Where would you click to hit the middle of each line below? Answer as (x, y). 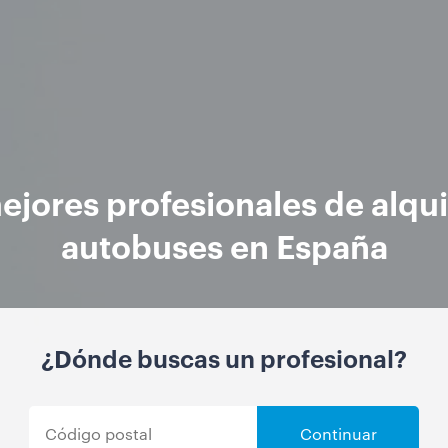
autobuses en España (224, 245)
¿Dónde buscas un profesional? (224, 358)
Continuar (338, 434)
